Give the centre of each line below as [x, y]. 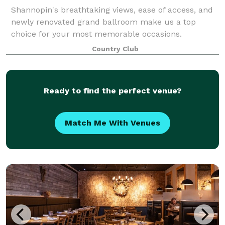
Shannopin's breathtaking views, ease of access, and [112, 10]
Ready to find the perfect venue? [113, 90]
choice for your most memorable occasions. [96, 34]
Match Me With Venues [113, 123]
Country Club [115, 49]
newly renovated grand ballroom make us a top [103, 22]
